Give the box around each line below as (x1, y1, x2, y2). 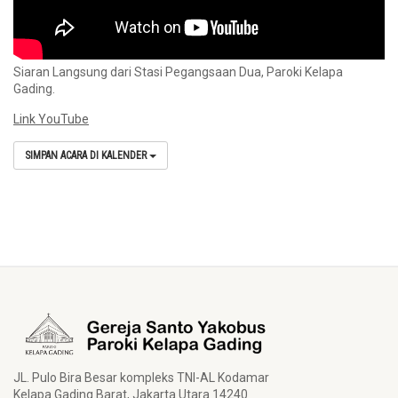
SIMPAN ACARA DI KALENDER (25, 149, 149, 162)
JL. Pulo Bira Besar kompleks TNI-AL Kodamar (13, 370, 269, 385)
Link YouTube (13, 112, 89, 126)
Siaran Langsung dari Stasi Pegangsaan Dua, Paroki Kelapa (13, 65, 343, 79)
